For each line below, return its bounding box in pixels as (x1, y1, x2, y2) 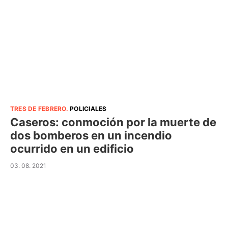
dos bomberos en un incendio (10, 129, 172, 142)
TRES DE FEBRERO (10, 105, 66, 112)
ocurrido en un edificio (10, 142, 134, 155)
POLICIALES (70, 105, 107, 112)
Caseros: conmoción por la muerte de (10, 116, 216, 129)
